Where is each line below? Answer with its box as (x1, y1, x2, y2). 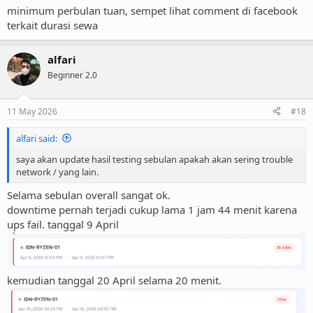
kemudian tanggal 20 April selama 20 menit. (7, 272, 221, 287)
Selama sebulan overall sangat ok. (7, 188, 170, 203)
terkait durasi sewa (7, 18, 98, 33)
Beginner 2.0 (48, 69, 97, 82)
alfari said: (16, 131, 57, 145)
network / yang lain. (16, 165, 99, 178)
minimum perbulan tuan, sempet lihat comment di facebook (7, 3, 298, 18)
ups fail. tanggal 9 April (7, 217, 119, 232)
